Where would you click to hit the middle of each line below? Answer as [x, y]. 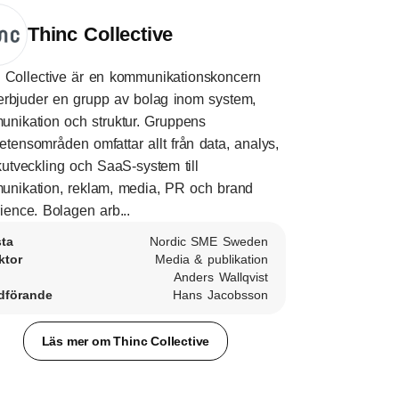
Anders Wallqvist [221, 277]
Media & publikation [211, 259]
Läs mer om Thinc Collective [126, 341]
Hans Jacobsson [220, 295]
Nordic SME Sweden [208, 241]
